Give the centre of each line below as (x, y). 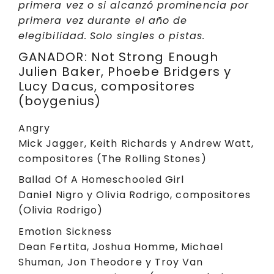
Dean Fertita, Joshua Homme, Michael (121, 246)
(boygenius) (60, 101)
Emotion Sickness (65, 231)
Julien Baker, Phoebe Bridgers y (125, 71)
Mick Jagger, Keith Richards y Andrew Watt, (136, 143)
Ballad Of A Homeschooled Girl (102, 180)
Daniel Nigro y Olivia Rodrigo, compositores (135, 195)
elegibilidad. (53, 36)
